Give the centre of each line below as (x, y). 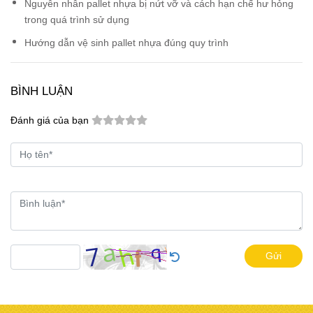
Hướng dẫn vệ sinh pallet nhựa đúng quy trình (126, 42)
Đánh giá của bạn (50, 120)
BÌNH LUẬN (42, 90)
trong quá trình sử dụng (77, 19)
